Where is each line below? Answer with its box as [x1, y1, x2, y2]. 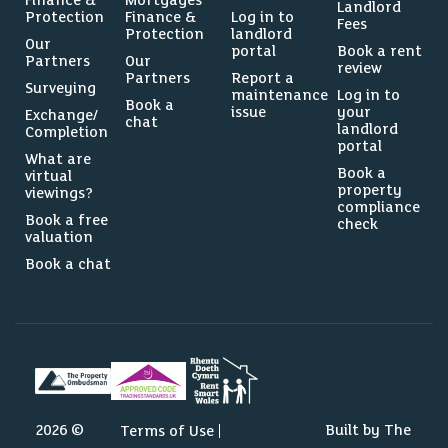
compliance [337, 198, 421, 216]
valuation [25, 228, 93, 246]
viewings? [25, 184, 93, 202]
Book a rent [337, 42, 423, 60]
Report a [231, 69, 295, 87]
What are [25, 150, 91, 168]
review [337, 59, 383, 77]
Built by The [325, 421, 412, 439]
